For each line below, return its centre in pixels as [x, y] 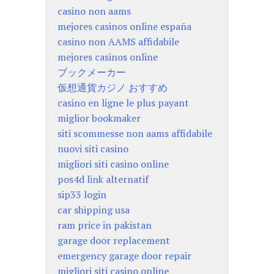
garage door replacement [114, 240]
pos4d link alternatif [103, 179]
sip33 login [82, 194]
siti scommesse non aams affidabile [135, 133]
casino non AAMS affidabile [118, 41]
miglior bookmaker [99, 118]
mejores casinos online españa [124, 26]
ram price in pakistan [105, 225]
